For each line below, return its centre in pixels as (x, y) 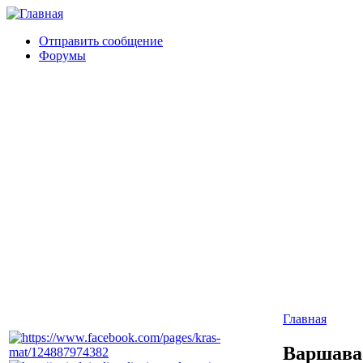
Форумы (62, 56)
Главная (305, 319)
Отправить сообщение (101, 41)
